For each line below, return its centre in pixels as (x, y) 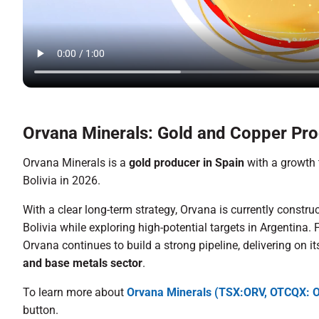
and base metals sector (83, 263)
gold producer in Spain (188, 162)
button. (41, 310)
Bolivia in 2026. (62, 180)
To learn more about (75, 292)
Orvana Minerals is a (76, 162)
